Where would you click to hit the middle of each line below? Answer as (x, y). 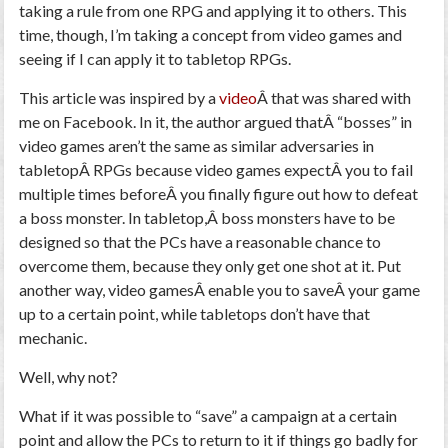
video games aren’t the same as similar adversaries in (197, 145)
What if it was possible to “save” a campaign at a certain (208, 415)
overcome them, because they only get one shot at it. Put (210, 265)
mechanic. (53, 337)
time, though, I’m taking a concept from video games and (211, 34)
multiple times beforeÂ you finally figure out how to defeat (219, 193)
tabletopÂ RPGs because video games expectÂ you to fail (216, 169)
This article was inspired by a (119, 97)
